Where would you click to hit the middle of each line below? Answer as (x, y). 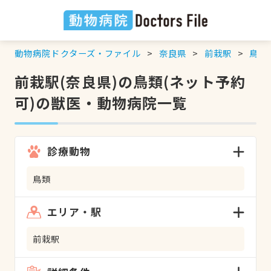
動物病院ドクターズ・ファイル (78, 53)
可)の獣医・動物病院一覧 (101, 102)
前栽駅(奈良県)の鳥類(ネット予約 (130, 81)
